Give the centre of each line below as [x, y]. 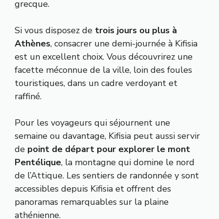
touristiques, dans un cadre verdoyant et [96, 83]
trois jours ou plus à [136, 30]
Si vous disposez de [55, 30]
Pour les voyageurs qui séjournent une [92, 122]
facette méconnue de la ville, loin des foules [103, 70]
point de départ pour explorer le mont [109, 149]
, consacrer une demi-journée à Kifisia [124, 43]
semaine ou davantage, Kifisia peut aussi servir [107, 136]
